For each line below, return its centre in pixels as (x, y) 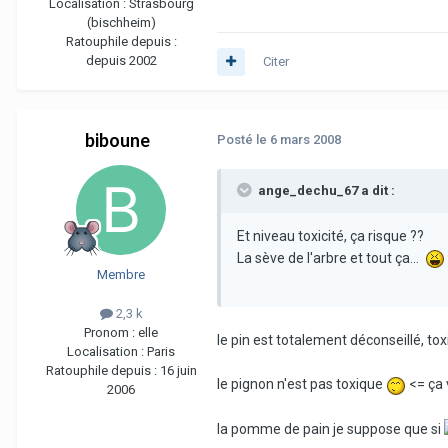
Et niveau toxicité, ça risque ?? (330, 236)
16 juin (178, 371)
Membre (121, 275)
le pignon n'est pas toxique (301, 384)
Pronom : (111, 333)
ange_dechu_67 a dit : (325, 191)
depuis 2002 (121, 61)
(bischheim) (121, 23)
